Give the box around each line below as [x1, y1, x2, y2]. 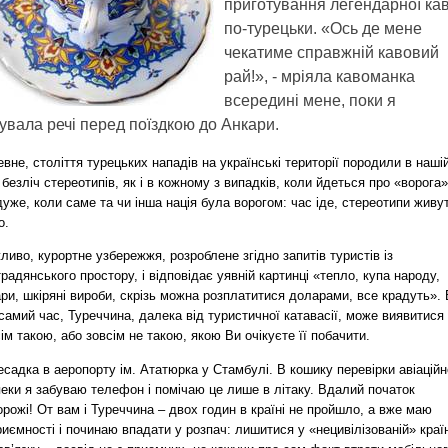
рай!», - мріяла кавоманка [224, 68, 415, 85]
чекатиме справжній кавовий [224, 44, 439, 61]
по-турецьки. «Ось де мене [224, 20, 422, 37]
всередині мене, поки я [224, 92, 396, 109]
